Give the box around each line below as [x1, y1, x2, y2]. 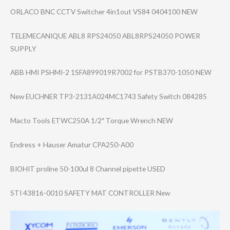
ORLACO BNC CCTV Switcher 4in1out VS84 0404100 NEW [10, 7, 198, 16]
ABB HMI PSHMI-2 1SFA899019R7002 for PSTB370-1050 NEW [10, 68, 212, 77]
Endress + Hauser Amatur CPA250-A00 [10, 140, 133, 149]
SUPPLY [10, 44, 36, 53]
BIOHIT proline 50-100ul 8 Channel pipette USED [10, 164, 165, 173]
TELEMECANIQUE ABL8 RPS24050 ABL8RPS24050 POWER [10, 31, 200, 40]
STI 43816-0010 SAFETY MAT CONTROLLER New [10, 188, 170, 197]
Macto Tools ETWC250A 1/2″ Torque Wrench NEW [10, 116, 173, 125]
